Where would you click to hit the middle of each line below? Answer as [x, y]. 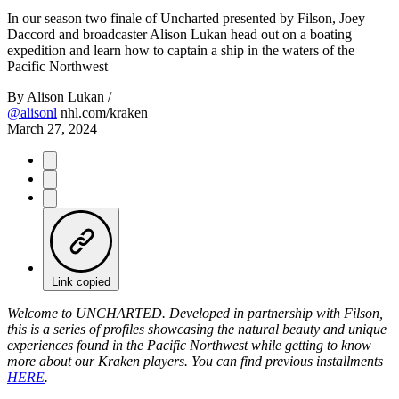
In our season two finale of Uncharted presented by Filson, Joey [186, 18]
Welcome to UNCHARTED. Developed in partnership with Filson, [195, 313]
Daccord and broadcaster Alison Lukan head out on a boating [179, 34]
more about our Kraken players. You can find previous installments [195, 361]
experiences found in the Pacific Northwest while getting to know [189, 345]
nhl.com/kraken [104, 112]
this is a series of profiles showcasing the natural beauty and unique [197, 329]
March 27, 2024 [52, 128]
